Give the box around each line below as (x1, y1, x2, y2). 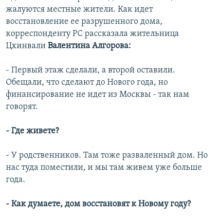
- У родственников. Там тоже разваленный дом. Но (6, 151, 208, 161)
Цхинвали (6, 41, 48, 51)
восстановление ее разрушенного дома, (6, 17, 163, 27)
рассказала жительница (85, 29, 179, 39)
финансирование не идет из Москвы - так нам (6, 90, 189, 100)
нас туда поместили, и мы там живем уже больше (6, 163, 202, 173)
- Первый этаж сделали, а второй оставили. (6, 66, 175, 75)
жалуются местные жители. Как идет (6, 5, 153, 15)
